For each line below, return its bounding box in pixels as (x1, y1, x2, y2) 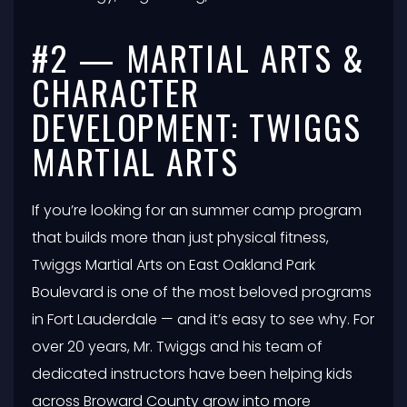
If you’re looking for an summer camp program (32, 199, 362, 221)
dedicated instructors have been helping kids (32, 362, 352, 384)
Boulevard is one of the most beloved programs (32, 281, 372, 303)
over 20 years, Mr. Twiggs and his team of (32, 335, 323, 357)
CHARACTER (32, 65, 201, 117)
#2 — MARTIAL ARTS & (32, 31, 366, 83)
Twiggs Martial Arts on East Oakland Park (32, 253, 315, 275)
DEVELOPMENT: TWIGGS (32, 100, 362, 152)
